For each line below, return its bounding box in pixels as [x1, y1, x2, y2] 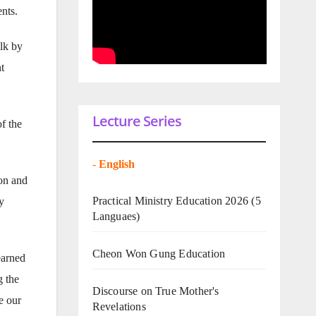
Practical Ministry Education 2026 [92, 194, 249, 207]
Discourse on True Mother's [92, 284, 219, 297]
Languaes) [92, 209, 140, 222]
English [98, 157, 138, 170]
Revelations [92, 300, 146, 312]
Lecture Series [92, 111, 181, 130]
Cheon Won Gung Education [92, 247, 226, 260]
